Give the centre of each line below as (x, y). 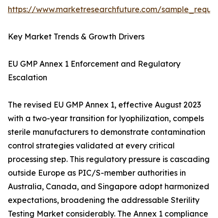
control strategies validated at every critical (91, 146)
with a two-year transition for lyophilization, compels (106, 118)
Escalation (27, 78)
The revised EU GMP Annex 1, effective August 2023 (104, 105)
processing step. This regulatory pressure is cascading (109, 159)
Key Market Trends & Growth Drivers (76, 37)
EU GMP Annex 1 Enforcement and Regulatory (94, 64)
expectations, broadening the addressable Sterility (104, 200)
